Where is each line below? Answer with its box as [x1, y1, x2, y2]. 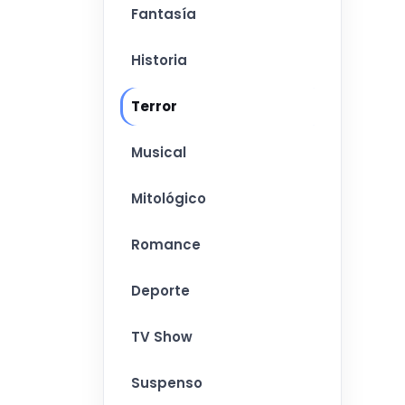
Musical [131, 143, 186, 162]
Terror [131, 97, 177, 116]
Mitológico [131, 189, 206, 208]
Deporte [131, 281, 190, 300]
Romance [131, 235, 201, 254]
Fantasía [131, 5, 196, 24]
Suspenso [131, 373, 202, 392]
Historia [131, 51, 187, 70]
